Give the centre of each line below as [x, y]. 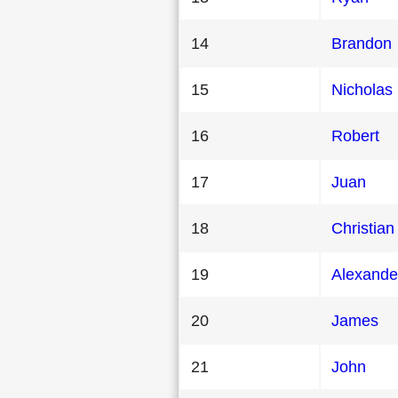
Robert [355, 135]
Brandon [362, 43]
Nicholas [362, 89]
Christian [363, 228]
